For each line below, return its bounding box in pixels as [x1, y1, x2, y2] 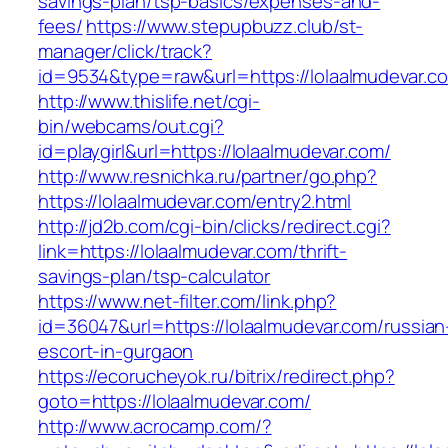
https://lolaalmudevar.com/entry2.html [38, 188, 352, 215]
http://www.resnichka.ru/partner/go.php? [38, 163, 378, 190]
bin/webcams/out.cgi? [38, 113, 224, 140]
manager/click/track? [38, 38, 212, 65]
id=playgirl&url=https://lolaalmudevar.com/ [38, 138, 391, 165]
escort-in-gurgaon [38, 338, 194, 365]
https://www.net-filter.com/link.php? [38, 288, 337, 315]
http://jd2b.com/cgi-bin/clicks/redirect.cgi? [38, 213, 391, 240]
